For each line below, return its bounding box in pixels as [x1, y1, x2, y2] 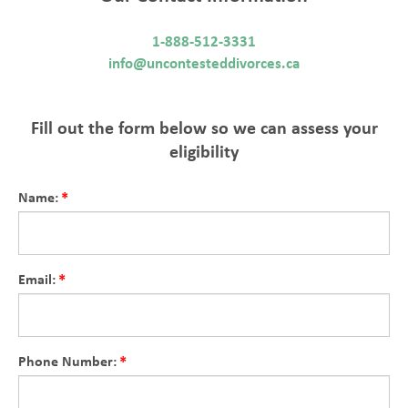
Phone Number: [18, 351, 117, 371]
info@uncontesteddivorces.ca [108, 52, 300, 73]
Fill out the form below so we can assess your [30, 115, 378, 139]
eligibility [169, 138, 239, 163]
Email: [18, 269, 56, 289]
